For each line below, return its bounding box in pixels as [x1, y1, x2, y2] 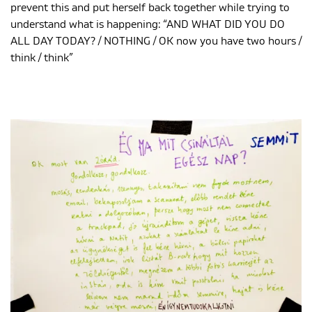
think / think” [10, 52, 73, 64]
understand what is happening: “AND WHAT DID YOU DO [10, 19, 285, 31]
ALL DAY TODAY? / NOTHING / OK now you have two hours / [10, 36, 302, 47]
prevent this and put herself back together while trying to [10, 2, 290, 14]
